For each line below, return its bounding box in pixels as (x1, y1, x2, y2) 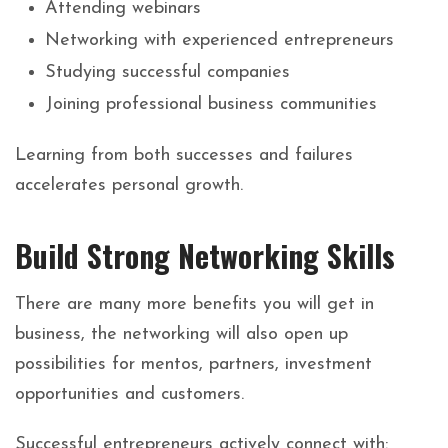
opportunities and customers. (15, 385, 244, 405)
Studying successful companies (45, 63, 290, 83)
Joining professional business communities (45, 95, 377, 115)
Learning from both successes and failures (15, 146, 353, 166)
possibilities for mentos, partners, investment (15, 355, 372, 375)
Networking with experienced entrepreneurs (45, 31, 394, 51)
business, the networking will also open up (15, 325, 348, 345)
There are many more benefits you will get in (15, 295, 374, 315)
